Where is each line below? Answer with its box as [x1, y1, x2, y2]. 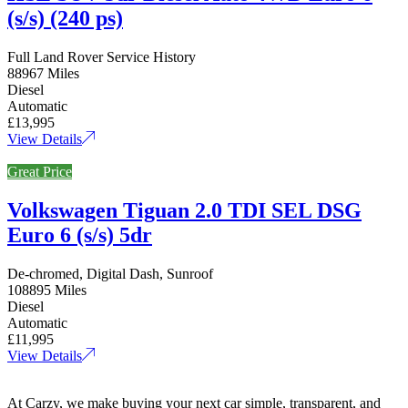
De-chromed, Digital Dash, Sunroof [7, 265, 213, 281]
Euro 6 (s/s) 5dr [7, 223, 152, 247]
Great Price [7, 164, 72, 180]
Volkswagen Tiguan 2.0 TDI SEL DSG [7, 199, 362, 222]
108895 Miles [7, 281, 87, 298]
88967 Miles [7, 66, 79, 82]
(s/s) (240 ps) [7, 6, 123, 31]
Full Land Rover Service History [7, 49, 196, 66]
